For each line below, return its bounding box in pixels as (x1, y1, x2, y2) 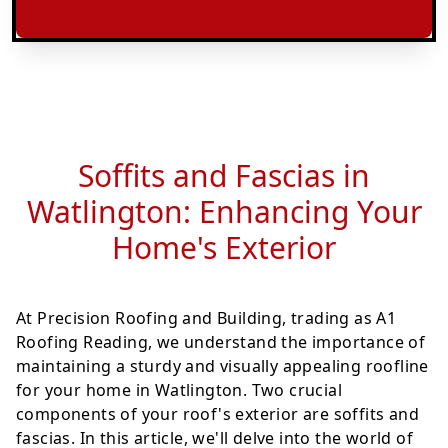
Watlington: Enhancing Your (26, 191, 422, 232)
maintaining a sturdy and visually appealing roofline (16, 355, 429, 377)
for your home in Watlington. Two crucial (16, 379, 342, 401)
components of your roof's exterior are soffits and (16, 403, 419, 425)
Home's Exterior (112, 227, 336, 268)
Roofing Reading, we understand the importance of (16, 331, 426, 353)
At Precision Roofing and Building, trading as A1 (16, 307, 397, 329)
